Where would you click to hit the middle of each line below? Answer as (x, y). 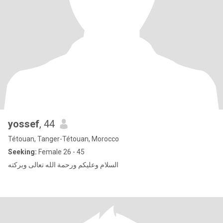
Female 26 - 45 (61, 152)
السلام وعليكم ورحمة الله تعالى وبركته (63, 165)
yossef (24, 124)
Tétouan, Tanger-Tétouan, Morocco (63, 139)
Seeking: (22, 152)
